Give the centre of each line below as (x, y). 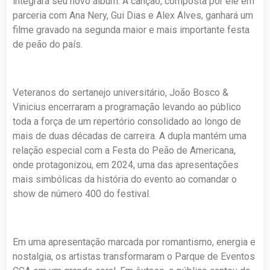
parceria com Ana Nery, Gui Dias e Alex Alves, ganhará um (133, 16)
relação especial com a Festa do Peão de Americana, (124, 151)
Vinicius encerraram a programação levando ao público (127, 107)
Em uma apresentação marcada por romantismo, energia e (134, 242)
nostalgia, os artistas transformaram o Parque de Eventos (134, 257)
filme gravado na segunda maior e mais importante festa (131, 30)
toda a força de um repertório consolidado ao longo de (127, 122)
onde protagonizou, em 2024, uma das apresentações (126, 165)
